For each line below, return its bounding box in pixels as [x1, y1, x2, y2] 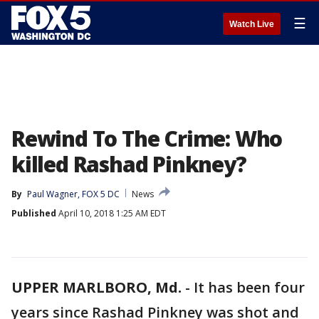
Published [11, 207, 56, 219]
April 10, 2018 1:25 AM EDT [56, 207, 166, 219]
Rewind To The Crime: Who [11, 124, 283, 153]
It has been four [194, 278, 305, 297]
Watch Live [229, 19, 274, 29]
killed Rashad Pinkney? [11, 150, 246, 179]
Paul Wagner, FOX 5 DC [27, 188, 120, 200]
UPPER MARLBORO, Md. [11, 278, 182, 297]
